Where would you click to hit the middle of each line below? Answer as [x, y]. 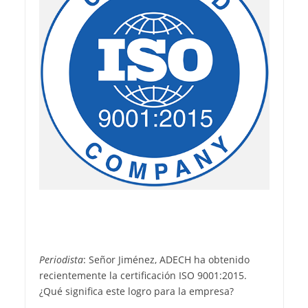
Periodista [61, 259]
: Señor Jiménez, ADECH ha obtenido [166, 259]
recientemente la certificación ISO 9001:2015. [143, 275]
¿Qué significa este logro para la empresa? [136, 291]
